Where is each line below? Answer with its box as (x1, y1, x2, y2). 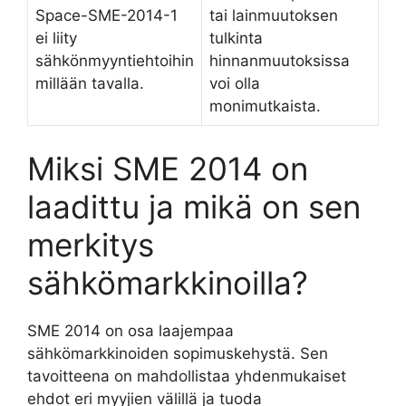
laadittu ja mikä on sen (27, 187, 361, 226)
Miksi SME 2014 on (27, 149, 308, 188)
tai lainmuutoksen (209, 6, 338, 24)
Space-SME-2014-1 (35, 6, 178, 24)
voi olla (209, 74, 260, 92)
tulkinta (209, 29, 263, 47)
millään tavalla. (35, 74, 144, 92)
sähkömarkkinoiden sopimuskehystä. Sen (27, 343, 328, 362)
